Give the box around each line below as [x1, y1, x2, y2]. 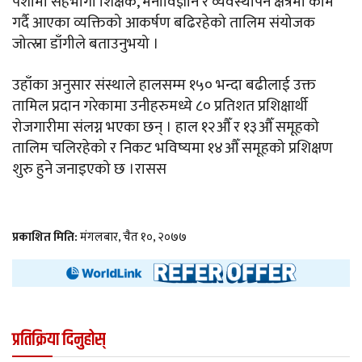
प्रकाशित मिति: [12, 227, 80, 248]
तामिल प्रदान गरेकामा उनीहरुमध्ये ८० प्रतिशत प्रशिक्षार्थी [12, 94, 308, 120]
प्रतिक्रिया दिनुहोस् [12, 326, 105, 355]
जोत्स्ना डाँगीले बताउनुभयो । [12, 32, 159, 57]
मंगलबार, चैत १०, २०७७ [80, 227, 187, 248]
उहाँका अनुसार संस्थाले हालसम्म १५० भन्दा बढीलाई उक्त [12, 73, 316, 99]
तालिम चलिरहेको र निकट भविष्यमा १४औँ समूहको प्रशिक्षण [12, 136, 333, 162]
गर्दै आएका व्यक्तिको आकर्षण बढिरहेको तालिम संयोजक [12, 11, 315, 36]
